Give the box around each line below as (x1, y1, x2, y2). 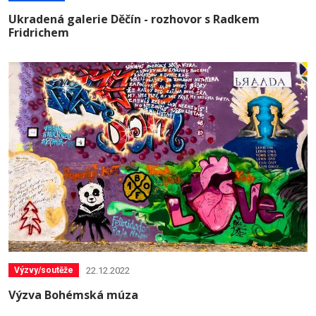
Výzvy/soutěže (13, 265, 73, 276)
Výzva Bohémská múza (8, 287, 138, 303)
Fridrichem (8, 25, 69, 41)
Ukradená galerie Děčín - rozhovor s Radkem (8, 11, 260, 28)
